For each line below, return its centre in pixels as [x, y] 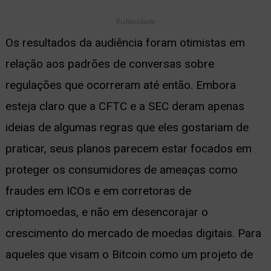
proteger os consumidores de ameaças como [121, 169]
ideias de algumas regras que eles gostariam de [127, 127]
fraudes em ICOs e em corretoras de [98, 191]
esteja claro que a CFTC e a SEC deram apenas [125, 106]
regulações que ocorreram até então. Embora [120, 85]
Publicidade [135, 21]
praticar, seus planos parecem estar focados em [128, 148]
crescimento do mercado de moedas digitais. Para [133, 233]
